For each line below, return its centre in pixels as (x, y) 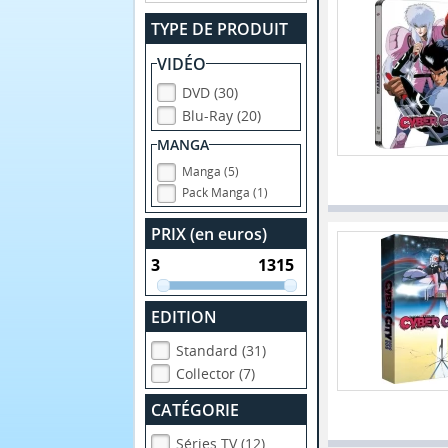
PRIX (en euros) (209, 233)
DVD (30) (210, 92)
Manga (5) (211, 171)
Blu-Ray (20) (222, 115)
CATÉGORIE (195, 410)
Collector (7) (216, 374)
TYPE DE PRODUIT (220, 28)
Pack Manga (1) (225, 192)
